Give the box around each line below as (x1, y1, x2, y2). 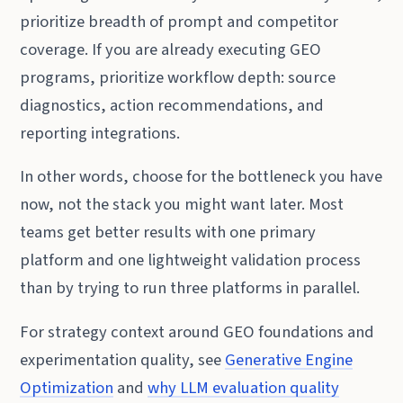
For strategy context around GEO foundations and (20, 319, 375, 344)
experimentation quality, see (20, 347, 226, 372)
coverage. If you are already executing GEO (20, 37, 322, 61)
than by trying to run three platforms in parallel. (20, 276, 361, 300)
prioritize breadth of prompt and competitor (20, 9, 339, 33)
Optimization (20, 375, 114, 399)
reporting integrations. (20, 121, 181, 145)
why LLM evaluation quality (148, 375, 340, 399)
